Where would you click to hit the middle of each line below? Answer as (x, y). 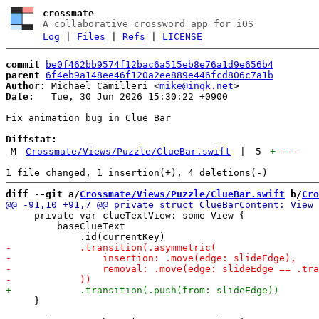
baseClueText (66, 226)
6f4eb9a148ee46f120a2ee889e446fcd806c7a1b (159, 75)
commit (23, 64)
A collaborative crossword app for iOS (148, 24)
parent (23, 75)
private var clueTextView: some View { (125, 215)
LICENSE (183, 37)
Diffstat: (31, 139)
